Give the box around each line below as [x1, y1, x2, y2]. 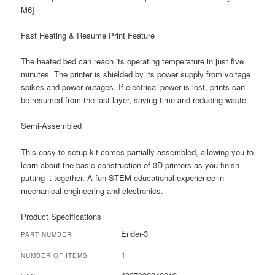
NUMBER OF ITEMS [21, 250, 88, 260]
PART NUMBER [21, 230, 72, 239]
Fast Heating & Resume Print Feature [21, 29, 155, 42]
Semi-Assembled [21, 120, 82, 132]
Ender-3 [121, 227, 149, 239]
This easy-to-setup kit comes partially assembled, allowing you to [21, 145, 254, 158]
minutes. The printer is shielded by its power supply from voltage [21, 68, 251, 80]
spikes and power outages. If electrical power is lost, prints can [21, 81, 246, 93]
